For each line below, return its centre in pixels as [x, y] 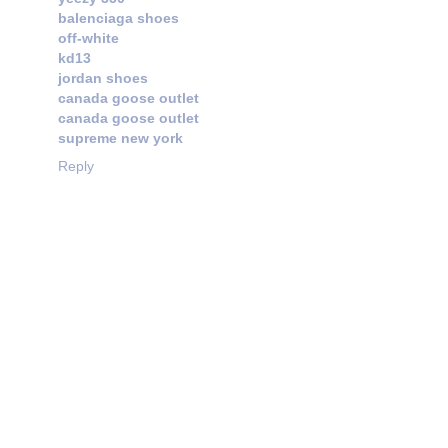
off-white [88, 38]
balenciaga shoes [118, 18]
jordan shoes [103, 78]
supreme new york [120, 138]
